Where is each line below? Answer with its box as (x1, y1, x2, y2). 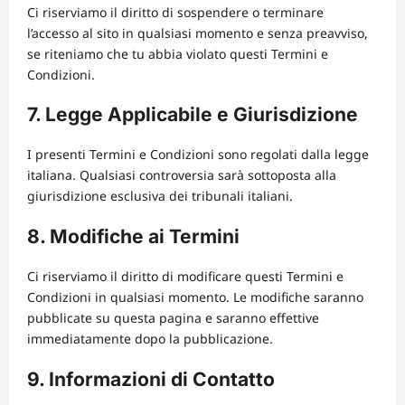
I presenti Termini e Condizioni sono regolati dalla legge (27, 146, 369, 164)
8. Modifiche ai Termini (27, 224, 240, 248)
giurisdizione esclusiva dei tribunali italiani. (27, 187, 293, 205)
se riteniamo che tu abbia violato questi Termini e (27, 44, 328, 62)
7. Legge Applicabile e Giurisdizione (27, 103, 358, 127)
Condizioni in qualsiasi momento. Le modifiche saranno (27, 288, 363, 306)
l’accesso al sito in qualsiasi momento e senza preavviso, (27, 24, 368, 42)
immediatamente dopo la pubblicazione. (27, 330, 273, 348)
